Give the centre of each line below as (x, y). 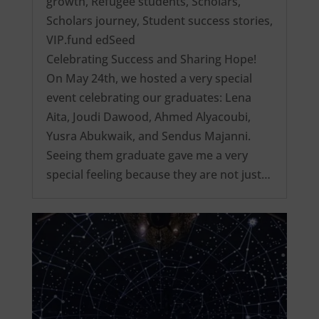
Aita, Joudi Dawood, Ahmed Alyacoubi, (148, 117)
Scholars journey (91, 21)
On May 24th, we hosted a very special (149, 79)
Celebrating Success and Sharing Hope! (151, 59)
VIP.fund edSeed (90, 40)
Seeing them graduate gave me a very (147, 156)
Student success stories (206, 21)
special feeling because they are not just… (158, 175)
